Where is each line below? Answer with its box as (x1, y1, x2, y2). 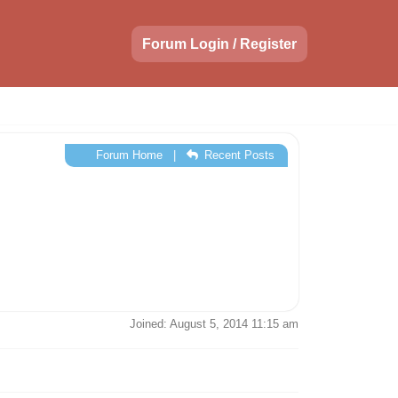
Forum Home (92, 148, 163, 162)
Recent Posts (201, 148, 275, 162)
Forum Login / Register (142, 36, 297, 52)
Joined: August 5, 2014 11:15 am (130, 317, 298, 330)
